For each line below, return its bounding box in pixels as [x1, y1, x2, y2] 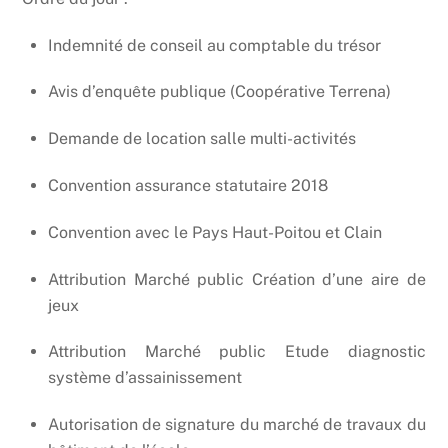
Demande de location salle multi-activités [48, 129, 356, 149]
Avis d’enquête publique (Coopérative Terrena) [48, 82, 391, 102]
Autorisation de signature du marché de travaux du [48, 415, 426, 435]
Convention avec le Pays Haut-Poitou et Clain [48, 222, 382, 242]
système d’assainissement [48, 368, 242, 388]
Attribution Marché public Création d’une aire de [48, 269, 426, 289]
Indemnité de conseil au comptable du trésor [48, 35, 381, 55]
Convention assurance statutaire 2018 [48, 176, 328, 196]
